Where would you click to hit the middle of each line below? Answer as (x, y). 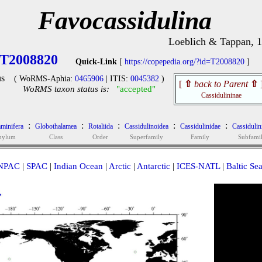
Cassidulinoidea (146, 126)
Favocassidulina (125, 21)
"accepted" (136, 89)
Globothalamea (56, 126)
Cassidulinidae (200, 126)
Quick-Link (96, 62)
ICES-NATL (198, 166)
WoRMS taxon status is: (66, 89)
